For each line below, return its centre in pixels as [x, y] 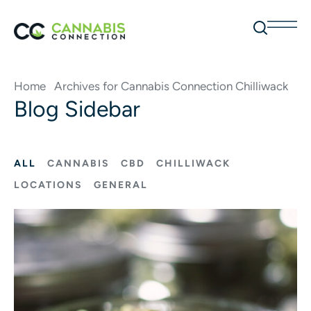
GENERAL [121, 185]
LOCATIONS [48, 185]
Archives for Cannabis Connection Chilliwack [171, 86]
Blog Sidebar [77, 109]
